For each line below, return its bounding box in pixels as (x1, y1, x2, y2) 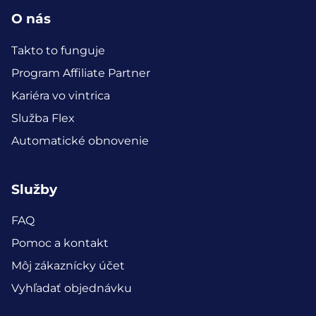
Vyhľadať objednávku (11, 281, 132, 296)
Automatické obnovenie (11, 133, 149, 147)
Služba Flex (11, 111, 75, 125)
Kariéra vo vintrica (11, 88, 110, 102)
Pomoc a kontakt (11, 236, 109, 250)
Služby (11, 181, 57, 197)
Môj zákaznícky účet (11, 259, 125, 273)
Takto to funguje (11, 43, 105, 57)
